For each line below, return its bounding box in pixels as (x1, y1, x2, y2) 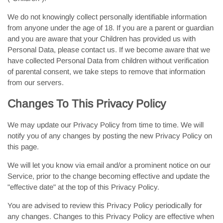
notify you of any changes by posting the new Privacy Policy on (7, 131, 212, 140)
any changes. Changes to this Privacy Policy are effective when (7, 212, 214, 221)
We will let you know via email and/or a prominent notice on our (7, 161, 211, 169)
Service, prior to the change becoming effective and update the (7, 172, 210, 180)
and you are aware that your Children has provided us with (7, 34, 196, 43)
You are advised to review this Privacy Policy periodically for (7, 201, 202, 210)
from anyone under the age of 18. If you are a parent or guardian (7, 23, 214, 32)
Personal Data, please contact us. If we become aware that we (7, 45, 210, 54)
